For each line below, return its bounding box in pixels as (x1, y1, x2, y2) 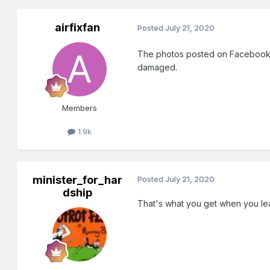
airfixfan (54, 20, 100, 34)
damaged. (137, 61, 178, 72)
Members (62, 102, 98, 113)
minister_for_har (32, 173, 122, 186)
